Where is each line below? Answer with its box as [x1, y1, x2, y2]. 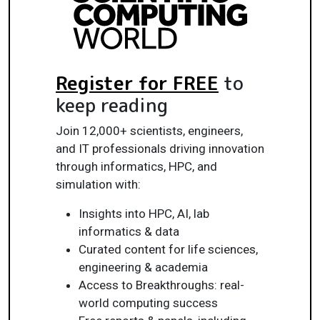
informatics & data [79, 224, 179, 239]
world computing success [79, 295, 218, 310]
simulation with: [56, 176, 141, 191]
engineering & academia [79, 259, 208, 274]
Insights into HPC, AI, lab [79, 206, 209, 221]
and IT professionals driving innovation [56, 141, 264, 156]
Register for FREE [56, 69, 219, 96]
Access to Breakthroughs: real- [79, 277, 244, 292]
